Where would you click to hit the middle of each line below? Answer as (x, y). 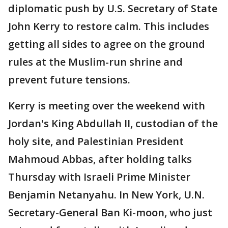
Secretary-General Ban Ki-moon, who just (110, 212)
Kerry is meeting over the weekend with (107, 106)
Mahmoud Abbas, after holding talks (100, 159)
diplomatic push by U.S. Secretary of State (113, 8)
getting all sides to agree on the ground (107, 44)
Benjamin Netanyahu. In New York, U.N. (106, 195)
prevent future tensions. (69, 80)
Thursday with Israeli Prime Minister (99, 177)
